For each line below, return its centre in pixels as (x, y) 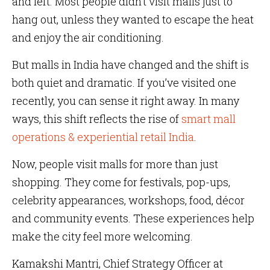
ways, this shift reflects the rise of (97, 119)
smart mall (209, 119)
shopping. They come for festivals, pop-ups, (121, 182)
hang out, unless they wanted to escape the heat (133, 19)
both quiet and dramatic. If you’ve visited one (124, 83)
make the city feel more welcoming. (102, 236)
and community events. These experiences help (133, 218)
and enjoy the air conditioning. (88, 37)
